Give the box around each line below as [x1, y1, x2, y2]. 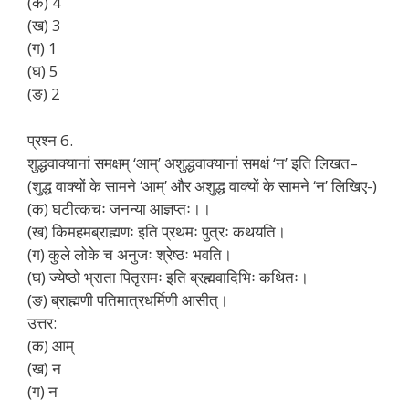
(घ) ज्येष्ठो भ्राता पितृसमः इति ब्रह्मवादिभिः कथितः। [27, 266, 309, 288]
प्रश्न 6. [27, 129, 73, 151]
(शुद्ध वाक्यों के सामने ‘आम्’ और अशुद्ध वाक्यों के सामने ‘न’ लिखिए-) [27, 174, 377, 196]
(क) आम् [27, 334, 74, 356]
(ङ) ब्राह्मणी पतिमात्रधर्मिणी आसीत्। [27, 288, 228, 310]
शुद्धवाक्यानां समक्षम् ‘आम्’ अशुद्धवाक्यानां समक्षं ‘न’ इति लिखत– [27, 152, 358, 173]
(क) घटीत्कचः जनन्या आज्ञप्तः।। [27, 197, 211, 219]
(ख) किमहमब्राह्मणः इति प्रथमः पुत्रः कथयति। [27, 220, 286, 242]
